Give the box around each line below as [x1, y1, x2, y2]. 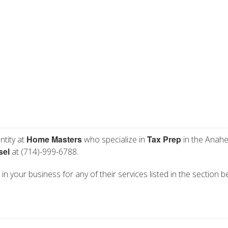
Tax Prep [147, 133, 181, 145]
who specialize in [82, 134, 147, 145]
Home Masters [26, 133, 82, 145]
